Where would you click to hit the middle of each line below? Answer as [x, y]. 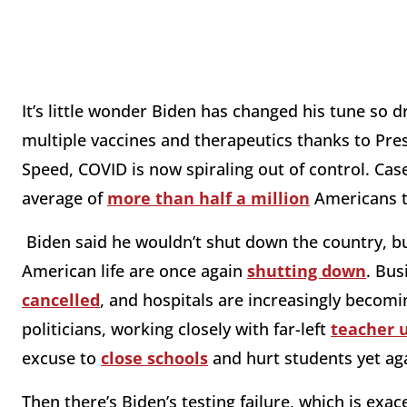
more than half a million [208, 199]
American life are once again [134, 271]
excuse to [61, 358]
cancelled [61, 300]
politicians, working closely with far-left [176, 329]
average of [65, 199]
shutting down [307, 271]
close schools [154, 358]
